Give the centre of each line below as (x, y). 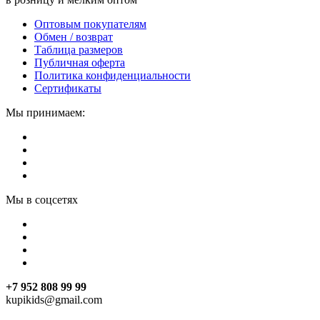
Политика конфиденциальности (112, 76)
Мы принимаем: (45, 113)
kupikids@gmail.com (54, 300)
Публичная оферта (80, 63)
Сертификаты (68, 89)
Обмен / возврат (74, 37)
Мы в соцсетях (42, 200)
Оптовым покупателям (90, 24)
